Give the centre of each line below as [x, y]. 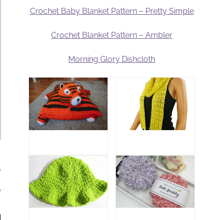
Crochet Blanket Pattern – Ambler [112, 35]
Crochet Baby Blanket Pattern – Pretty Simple [112, 11]
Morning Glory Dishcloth [112, 59]
